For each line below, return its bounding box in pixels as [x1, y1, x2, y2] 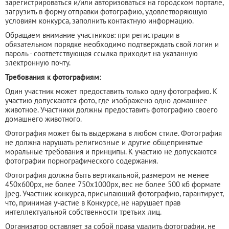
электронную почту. [5, 57, 72, 67]
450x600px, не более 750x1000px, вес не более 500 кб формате [5, 179, 221, 189]
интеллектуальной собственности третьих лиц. [5, 207, 162, 217]
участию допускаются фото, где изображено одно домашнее [5, 95, 208, 105]
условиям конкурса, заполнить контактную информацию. [5, 15, 194, 26]
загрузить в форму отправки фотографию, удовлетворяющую [5, 6, 208, 16]
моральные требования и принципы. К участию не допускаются [5, 146, 217, 156]
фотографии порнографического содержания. [5, 155, 158, 166]
